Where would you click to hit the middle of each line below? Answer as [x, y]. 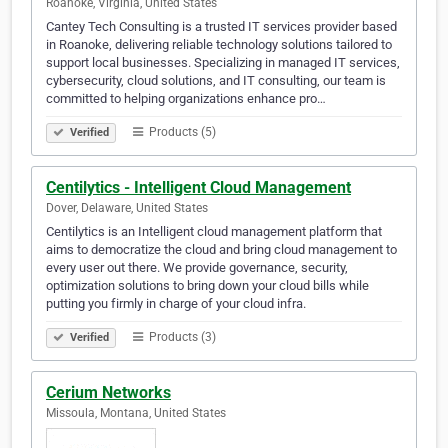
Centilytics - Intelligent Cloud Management [198, 188]
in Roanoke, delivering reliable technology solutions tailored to [219, 45]
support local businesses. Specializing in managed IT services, [223, 63]
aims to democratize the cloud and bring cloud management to [221, 250]
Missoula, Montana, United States [136, 413]
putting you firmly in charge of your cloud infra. [176, 304]
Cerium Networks [108, 393]
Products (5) [181, 132]
